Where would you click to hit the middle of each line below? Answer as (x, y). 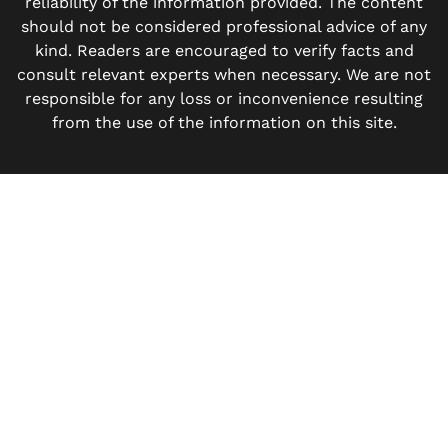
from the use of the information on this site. (224, 123)
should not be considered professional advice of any (224, 27)
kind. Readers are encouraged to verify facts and (224, 51)
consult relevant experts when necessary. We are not (224, 75)
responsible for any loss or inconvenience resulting (224, 99)
